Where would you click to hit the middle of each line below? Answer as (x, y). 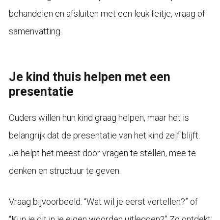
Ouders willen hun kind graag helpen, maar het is (99, 117)
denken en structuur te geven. (65, 170)
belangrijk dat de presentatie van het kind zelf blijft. (104, 135)
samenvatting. (35, 31)
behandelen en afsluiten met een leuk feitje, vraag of (107, 13)
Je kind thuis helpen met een (89, 77)
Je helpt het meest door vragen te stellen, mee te (102, 153)
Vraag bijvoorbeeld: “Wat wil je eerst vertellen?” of (103, 201)
